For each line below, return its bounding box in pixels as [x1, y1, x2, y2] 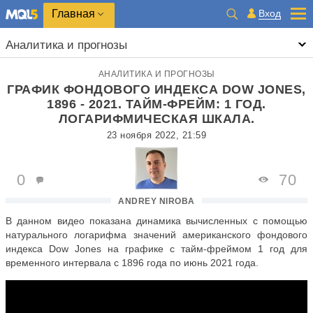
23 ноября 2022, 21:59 [106, 130, 207, 140]
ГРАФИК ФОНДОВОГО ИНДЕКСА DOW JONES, [7, 82, 306, 96]
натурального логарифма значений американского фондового [6, 229, 307, 240]
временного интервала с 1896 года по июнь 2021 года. [6, 257, 259, 268]
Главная [52, 8, 95, 20]
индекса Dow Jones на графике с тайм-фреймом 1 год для [6, 243, 307, 254]
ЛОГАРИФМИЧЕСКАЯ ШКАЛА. [58, 112, 255, 126]
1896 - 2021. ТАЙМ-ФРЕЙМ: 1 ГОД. [47, 97, 266, 111]
